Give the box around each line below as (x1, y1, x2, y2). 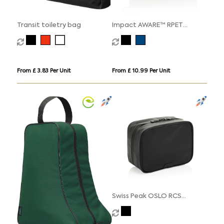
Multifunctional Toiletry (111, 202, 189, 209)
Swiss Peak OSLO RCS (111, 192, 181, 199)
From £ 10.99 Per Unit (111, 68, 170, 74)
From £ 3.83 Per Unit (16, 68, 70, 74)
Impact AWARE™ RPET (111, 22, 183, 29)
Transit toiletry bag (16, 22, 81, 29)
